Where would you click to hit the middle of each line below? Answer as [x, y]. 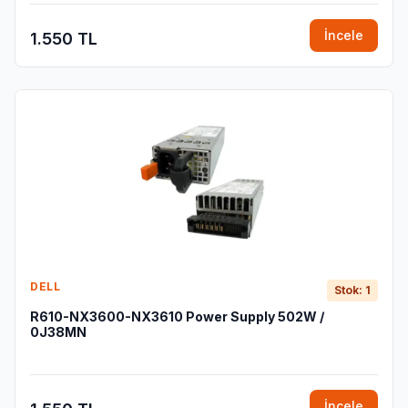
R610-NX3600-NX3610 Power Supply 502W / [177, 316]
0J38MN [58, 332]
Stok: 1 [352, 290]
